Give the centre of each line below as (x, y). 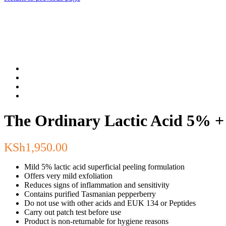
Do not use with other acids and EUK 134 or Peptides (110, 203)
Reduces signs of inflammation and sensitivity (97, 185)
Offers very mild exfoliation (68, 176)
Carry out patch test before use (73, 212)
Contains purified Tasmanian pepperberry (90, 194)
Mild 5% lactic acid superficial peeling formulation (104, 167)
